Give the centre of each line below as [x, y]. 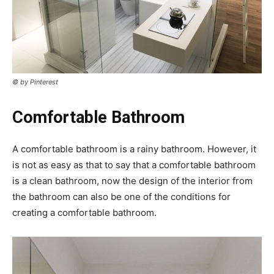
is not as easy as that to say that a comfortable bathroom [134, 165]
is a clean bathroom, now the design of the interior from [132, 181]
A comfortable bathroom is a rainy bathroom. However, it [134, 149]
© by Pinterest [35, 82]
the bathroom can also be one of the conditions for [121, 197]
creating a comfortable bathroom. [84, 213]
